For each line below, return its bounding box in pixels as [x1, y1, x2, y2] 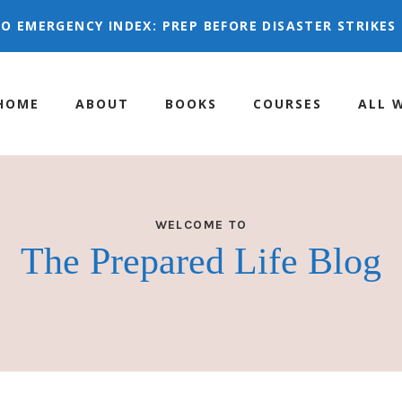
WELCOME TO [154, 217, 248, 233]
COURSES [253, 94, 322, 112]
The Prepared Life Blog [21, 240, 381, 283]
